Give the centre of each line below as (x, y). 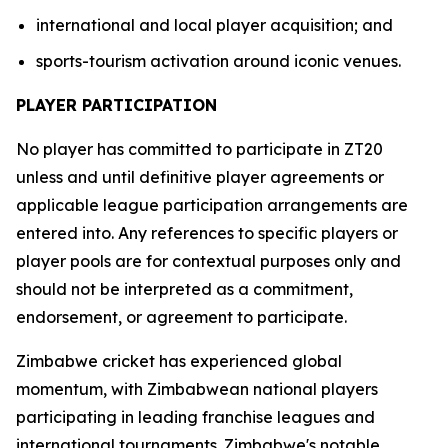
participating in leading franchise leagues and (195, 417)
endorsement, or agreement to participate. (181, 317)
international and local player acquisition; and (214, 25)
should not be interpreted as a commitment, (184, 289)
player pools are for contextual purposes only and (208, 261)
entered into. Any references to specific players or (207, 233)
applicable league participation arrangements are (212, 205)
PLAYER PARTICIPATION (116, 105)
